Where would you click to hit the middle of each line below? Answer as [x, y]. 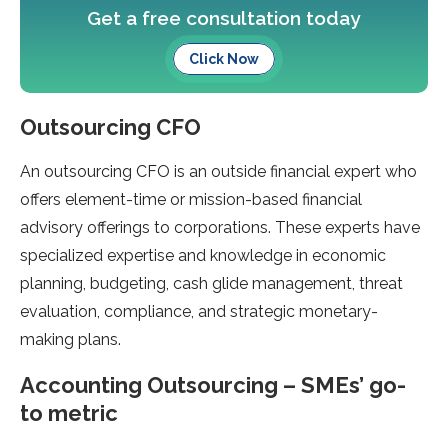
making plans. [70, 340]
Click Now [224, 59]
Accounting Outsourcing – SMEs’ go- [213, 385]
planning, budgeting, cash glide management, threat [211, 284]
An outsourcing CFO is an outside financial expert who [218, 172]
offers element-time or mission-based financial [191, 200]
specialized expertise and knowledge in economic [203, 256]
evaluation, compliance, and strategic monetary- [199, 312]
